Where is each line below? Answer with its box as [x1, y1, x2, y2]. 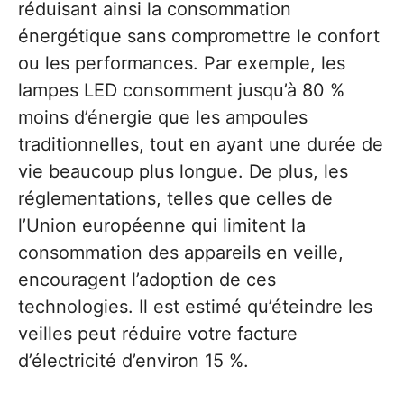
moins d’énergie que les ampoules [18, 106, 308, 128]
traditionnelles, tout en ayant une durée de [18, 133, 383, 155]
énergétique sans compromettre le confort [18, 24, 380, 47]
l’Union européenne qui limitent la [18, 214, 306, 236]
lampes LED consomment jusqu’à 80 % [18, 78, 344, 101]
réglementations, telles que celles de [18, 187, 333, 209]
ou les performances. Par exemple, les [18, 51, 345, 74]
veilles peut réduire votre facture [18, 322, 298, 344]
